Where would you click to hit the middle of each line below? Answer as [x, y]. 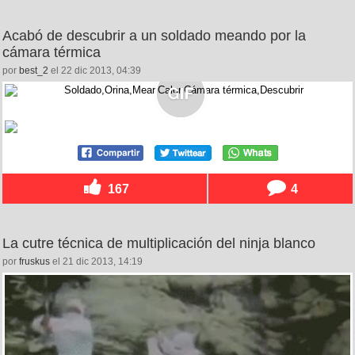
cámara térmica [52, 52]
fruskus [34, 261]
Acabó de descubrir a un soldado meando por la [154, 35]
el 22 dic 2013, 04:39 [95, 70]
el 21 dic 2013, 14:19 [96, 261]
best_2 [34, 70]
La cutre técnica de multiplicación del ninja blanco [159, 243]
